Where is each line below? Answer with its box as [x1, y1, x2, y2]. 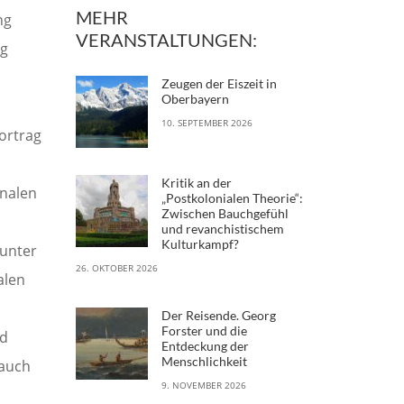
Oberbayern [161, 90, 229, 106]
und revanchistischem [161, 220, 284, 236]
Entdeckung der [161, 337, 249, 353]
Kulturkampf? [161, 235, 239, 252]
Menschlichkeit [161, 353, 247, 369]
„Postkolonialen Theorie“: [161, 189, 303, 206]
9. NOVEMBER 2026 [161, 378, 246, 391]
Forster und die [161, 322, 247, 338]
